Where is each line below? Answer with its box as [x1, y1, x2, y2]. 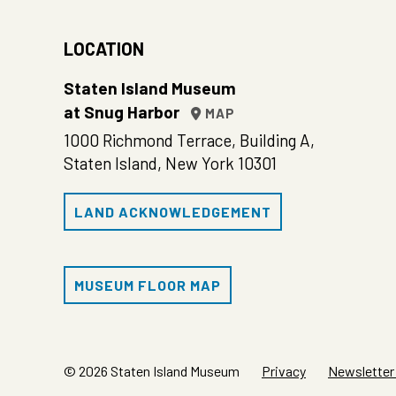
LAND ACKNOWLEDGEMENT [74, 203, 271, 220]
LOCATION [64, 38, 144, 59]
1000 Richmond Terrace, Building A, [64, 130, 315, 150]
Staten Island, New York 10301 [64, 153, 277, 173]
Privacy [262, 362, 306, 379]
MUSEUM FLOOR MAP [74, 277, 221, 293]
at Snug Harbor [64, 102, 187, 122]
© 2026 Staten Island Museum [64, 362, 240, 379]
